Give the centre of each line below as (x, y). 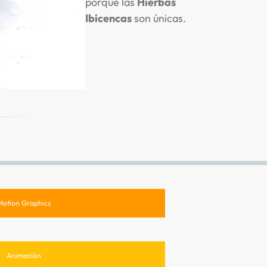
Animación (24, 255)
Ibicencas (108, 18)
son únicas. (159, 18)
